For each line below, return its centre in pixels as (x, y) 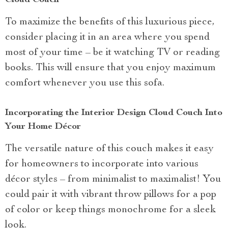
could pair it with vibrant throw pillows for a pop (111, 195)
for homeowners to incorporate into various (102, 164)
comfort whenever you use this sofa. (85, 83)
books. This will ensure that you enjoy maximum (110, 68)
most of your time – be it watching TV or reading (112, 53)
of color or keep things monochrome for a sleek (110, 210)
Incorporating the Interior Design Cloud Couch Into (114, 113)
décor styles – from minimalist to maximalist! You (113, 179)
